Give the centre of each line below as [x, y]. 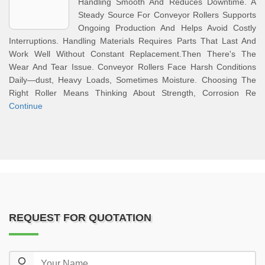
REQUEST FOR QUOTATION [80, 218]
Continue [26, 106]
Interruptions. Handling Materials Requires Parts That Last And [132, 41]
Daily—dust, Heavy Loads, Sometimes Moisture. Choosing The [132, 80]
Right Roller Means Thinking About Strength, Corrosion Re [132, 93]
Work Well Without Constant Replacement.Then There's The [132, 54]
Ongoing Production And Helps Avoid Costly [167, 28]
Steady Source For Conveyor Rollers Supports [167, 15]
